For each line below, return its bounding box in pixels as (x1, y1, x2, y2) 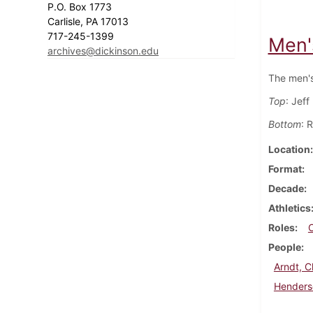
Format (268, 162, 302, 175)
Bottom (268, 117, 301, 130)
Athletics (268, 201, 311, 214)
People (268, 240, 301, 253)
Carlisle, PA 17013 (48, 15, 131, 27)
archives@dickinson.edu (48, 44, 159, 57)
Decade (268, 182, 304, 194)
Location (268, 143, 310, 155)
